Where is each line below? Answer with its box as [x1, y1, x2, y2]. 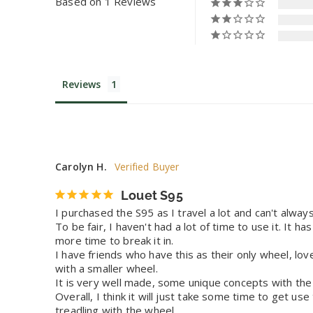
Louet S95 [121, 188, 183, 203]
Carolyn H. [55, 160, 107, 174]
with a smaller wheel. [55, 261, 161, 276]
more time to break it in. [55, 233, 177, 248]
